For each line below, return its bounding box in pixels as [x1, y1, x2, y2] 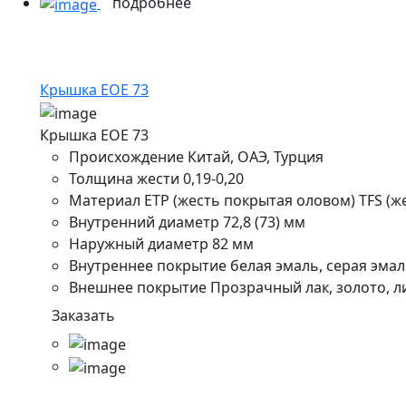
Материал [69, 189, 140, 210]
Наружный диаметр [69, 233, 208, 254]
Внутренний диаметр [69, 211, 219, 232]
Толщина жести [69, 168, 179, 188]
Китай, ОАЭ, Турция [188, 146, 324, 167]
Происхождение [69, 146, 184, 167]
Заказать [52, 304, 115, 325]
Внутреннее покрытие [69, 255, 227, 275]
